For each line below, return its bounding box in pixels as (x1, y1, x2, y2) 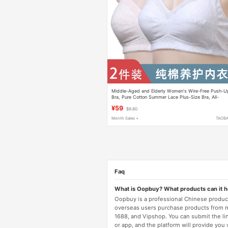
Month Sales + (111, 116, 139, 121)
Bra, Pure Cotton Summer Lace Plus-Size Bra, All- (111, 94, 219, 100)
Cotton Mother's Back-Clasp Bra (111, 100, 182, 106)
